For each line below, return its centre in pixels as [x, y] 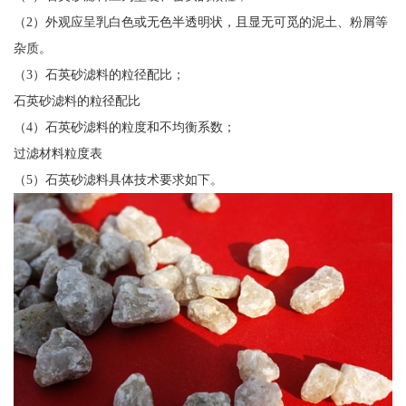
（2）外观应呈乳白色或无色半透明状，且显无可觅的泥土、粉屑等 [200, 22]
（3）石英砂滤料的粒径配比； [99, 75]
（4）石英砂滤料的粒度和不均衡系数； [124, 127]
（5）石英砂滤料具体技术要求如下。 [118, 180]
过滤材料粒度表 [58, 154]
